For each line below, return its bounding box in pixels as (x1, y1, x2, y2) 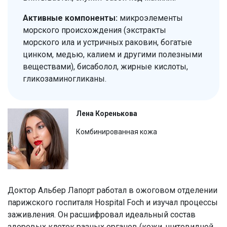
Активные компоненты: (23, 13, 118, 23)
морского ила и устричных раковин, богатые (23, 37, 192, 48)
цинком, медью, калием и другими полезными (23, 50, 202, 60)
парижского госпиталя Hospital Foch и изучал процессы (8, 198, 218, 208)
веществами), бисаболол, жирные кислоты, (23, 62, 188, 72)
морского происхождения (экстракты (23, 25, 166, 35)
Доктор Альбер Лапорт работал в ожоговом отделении (8, 185, 217, 196)
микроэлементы (118, 13, 183, 23)
